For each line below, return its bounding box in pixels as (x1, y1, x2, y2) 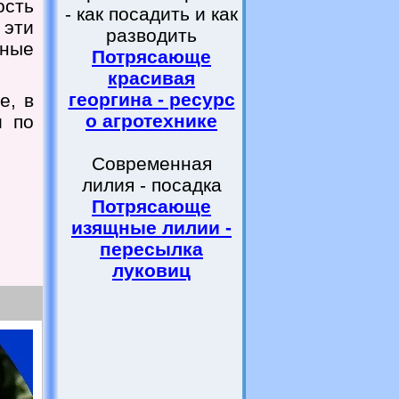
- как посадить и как (65, 4, 238, 24)
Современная (91, 153, 212, 174)
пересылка (100, 239, 203, 259)
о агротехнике (85, 110, 217, 131)
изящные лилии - (71, 217, 232, 238)
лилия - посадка (81, 175, 222, 195)
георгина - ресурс (68, 89, 235, 110)
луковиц (112, 260, 191, 281)
